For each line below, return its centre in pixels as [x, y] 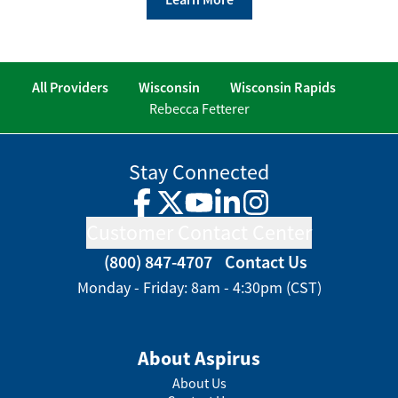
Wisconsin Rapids [283, 87]
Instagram [285, 212]
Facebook [170, 212]
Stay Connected [199, 172]
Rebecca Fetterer [199, 108]
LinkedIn [252, 212]
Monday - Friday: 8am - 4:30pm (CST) [199, 287]
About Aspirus [199, 358]
